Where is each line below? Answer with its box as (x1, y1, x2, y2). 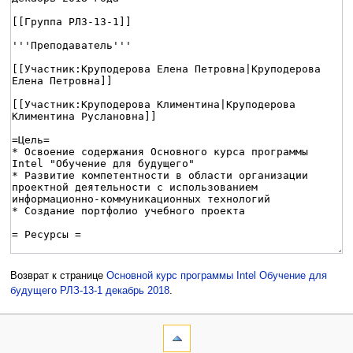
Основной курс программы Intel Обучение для (106, 270, 327, 282)
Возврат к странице (9, 270, 106, 282)
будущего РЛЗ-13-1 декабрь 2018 (9, 285, 169, 297)
